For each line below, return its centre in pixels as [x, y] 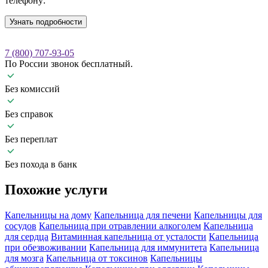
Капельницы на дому [48, 215]
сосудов [21, 226]
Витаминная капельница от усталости [129, 237]
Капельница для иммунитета [148, 248]
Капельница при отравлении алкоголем [120, 226]
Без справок [29, 114]
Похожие [35, 190]
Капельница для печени [143, 215]
